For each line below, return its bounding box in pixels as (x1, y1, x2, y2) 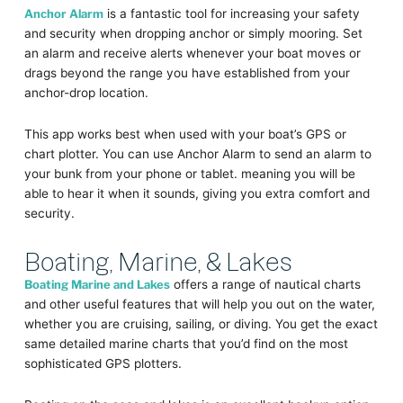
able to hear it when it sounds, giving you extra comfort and (23, 186, 370, 201)
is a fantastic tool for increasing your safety (103, 6, 360, 22)
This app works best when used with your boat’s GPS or (23, 127, 346, 142)
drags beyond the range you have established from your (23, 66, 350, 81)
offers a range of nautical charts (169, 277, 361, 292)
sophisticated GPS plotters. (23, 356, 182, 372)
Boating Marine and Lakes (23, 277, 170, 292)
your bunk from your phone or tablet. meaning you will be (23, 166, 355, 182)
